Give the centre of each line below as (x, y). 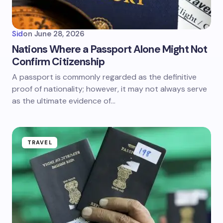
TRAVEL (40, 142)
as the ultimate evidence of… (64, 101)
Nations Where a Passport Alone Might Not (110, 49)
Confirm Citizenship (58, 62)
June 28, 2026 (59, 34)
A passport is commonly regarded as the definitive (104, 77)
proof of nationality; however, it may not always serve (110, 89)
